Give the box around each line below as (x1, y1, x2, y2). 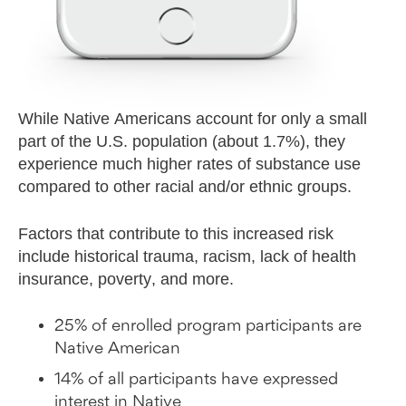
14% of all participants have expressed (54, 370, 338, 389)
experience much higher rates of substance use (18, 154, 361, 173)
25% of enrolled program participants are (54, 316, 362, 335)
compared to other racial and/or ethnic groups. (18, 177, 352, 196)
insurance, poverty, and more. (18, 269, 234, 288)
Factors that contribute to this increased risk (18, 224, 333, 243)
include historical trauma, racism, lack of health (18, 246, 356, 266)
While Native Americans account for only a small (18, 109, 367, 128)
